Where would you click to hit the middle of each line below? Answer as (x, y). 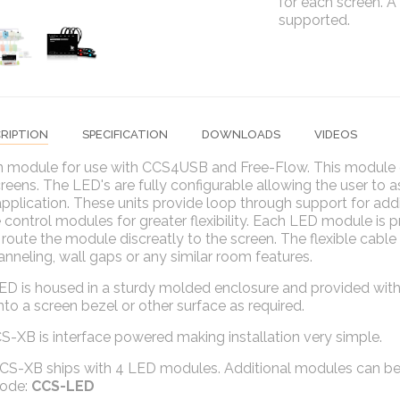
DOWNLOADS (241, 135)
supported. (315, 20)
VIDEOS (335, 135)
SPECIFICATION (125, 135)
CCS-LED (62, 387)
